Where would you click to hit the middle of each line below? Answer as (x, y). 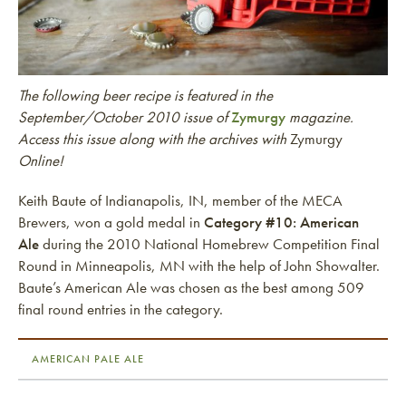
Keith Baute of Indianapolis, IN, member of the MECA (180, 200)
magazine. (321, 117)
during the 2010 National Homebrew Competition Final (209, 244)
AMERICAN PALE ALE (88, 359)
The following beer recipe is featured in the (145, 95)
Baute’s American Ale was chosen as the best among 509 (191, 287)
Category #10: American (281, 222)
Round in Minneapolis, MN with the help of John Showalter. (199, 266)
